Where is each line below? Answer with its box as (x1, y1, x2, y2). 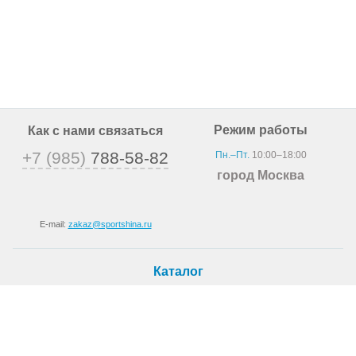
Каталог (153, 265, 203, 278)
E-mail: (39, 219, 68, 229)
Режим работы (214, 123, 308, 137)
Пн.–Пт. (215, 149, 250, 161)
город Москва (217, 168, 304, 182)
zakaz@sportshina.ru (68, 219, 152, 229)
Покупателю (138, 335, 218, 349)
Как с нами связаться (28, 124, 163, 137)
